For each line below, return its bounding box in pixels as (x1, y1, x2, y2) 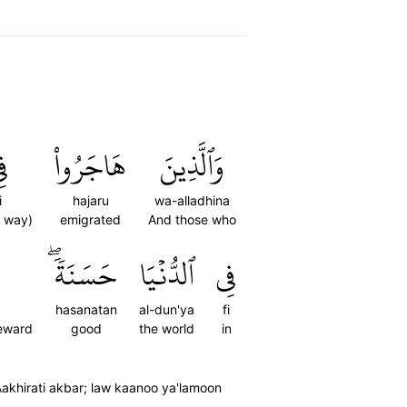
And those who (148, 212, 236, 227)
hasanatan (55, 302, 117, 317)
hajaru (72, 193, 109, 208)
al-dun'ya (139, 302, 194, 317)
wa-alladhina (154, 193, 230, 208)
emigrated (60, 212, 121, 227)
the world (139, 321, 194, 336)
